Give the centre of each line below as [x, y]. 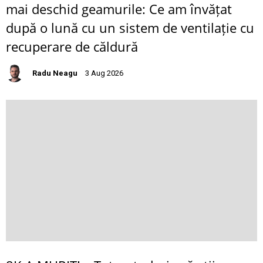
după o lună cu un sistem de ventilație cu [130, 27]
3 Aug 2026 [104, 73]
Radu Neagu [55, 73]
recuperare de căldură [72, 46]
